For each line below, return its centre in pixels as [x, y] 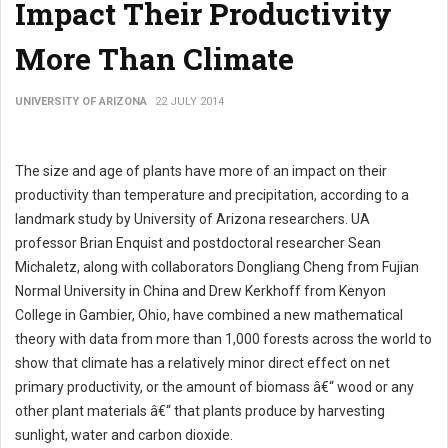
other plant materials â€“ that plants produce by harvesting [200, 411]
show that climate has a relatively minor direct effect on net [202, 363]
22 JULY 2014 [189, 101]
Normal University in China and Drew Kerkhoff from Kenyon [200, 291]
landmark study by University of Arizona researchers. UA [192, 219]
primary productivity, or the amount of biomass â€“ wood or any [214, 387]
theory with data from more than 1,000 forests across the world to [223, 339]
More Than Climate [154, 58]
